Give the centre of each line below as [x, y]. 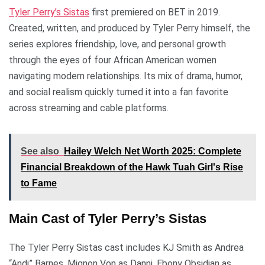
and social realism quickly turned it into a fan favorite [119, 92]
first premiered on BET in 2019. [155, 12]
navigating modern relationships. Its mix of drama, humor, [126, 76]
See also [40, 151]
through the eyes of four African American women [113, 60]
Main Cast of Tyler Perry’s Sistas [108, 219]
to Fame [39, 183]
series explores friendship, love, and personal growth [117, 44]
